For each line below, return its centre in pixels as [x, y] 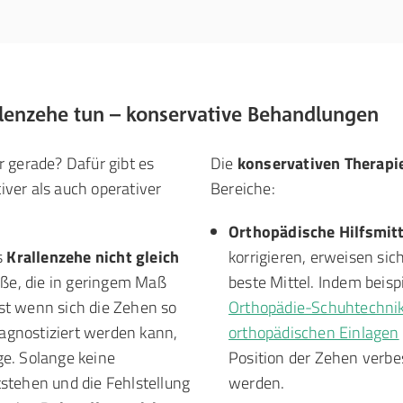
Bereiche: [243, 188]
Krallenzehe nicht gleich [93, 257]
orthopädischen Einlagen [314, 332]
